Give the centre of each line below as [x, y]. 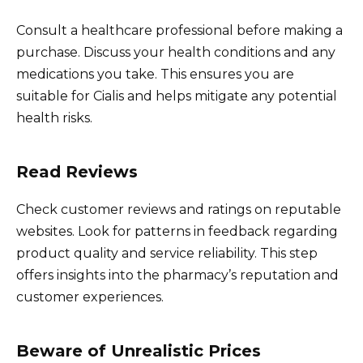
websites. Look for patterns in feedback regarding [177, 231]
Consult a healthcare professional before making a [179, 30]
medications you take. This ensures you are [155, 74]
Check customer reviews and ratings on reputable [179, 209]
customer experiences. [90, 297]
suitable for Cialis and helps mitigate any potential [177, 96]
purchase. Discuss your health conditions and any [176, 52]
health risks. [54, 117]
